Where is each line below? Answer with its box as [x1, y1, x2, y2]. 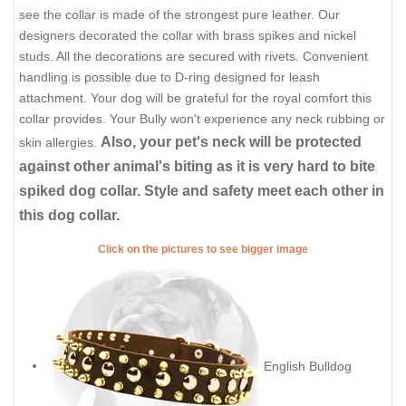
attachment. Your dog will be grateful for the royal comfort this [19, 91, 372, 106]
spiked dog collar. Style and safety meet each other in [19, 183, 384, 199]
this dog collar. [19, 208, 120, 224]
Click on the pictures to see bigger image [98, 242, 308, 256]
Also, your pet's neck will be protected [101, 134, 362, 150]
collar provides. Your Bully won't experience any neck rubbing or [19, 111, 385, 127]
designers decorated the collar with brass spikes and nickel [19, 28, 356, 43]
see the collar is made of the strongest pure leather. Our [19, 7, 340, 23]
